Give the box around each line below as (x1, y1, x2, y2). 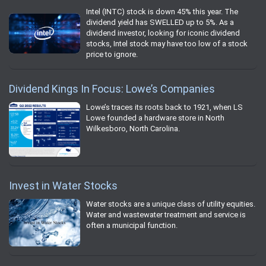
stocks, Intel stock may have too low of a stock (86, 39, 248, 48)
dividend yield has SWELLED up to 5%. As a (86, 17, 234, 27)
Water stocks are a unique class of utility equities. (86, 199, 255, 208)
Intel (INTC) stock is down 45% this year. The (86, 7, 238, 16)
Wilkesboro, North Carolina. (86, 123, 180, 133)
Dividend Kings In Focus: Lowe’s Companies (9, 82, 215, 95)
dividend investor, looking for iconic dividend (86, 28, 240, 37)
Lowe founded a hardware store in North (86, 113, 224, 122)
